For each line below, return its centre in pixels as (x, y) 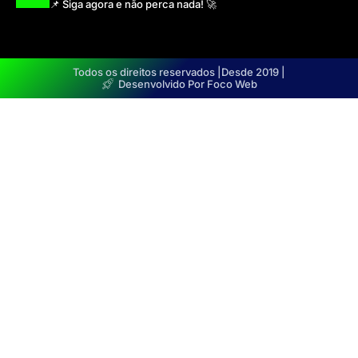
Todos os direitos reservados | (147, 72)
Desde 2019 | (253, 72)
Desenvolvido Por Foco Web (188, 84)
